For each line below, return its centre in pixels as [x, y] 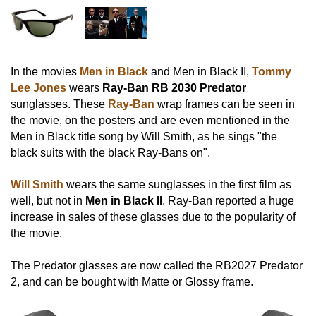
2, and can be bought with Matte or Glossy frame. [132, 281]
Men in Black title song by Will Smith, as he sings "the [144, 136]
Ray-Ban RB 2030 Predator [174, 87]
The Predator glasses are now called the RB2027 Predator [157, 265]
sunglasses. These [59, 104]
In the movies [45, 71]
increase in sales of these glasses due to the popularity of [153, 217]
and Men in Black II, [200, 71]
